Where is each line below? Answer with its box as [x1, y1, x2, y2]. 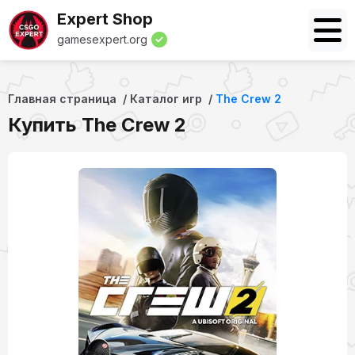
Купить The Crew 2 [8, 113, 186, 136]
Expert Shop [57, 10, 153, 29]
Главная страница [8, 92, 116, 105]
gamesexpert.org [57, 32, 147, 46]
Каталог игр [130, 92, 202, 105]
